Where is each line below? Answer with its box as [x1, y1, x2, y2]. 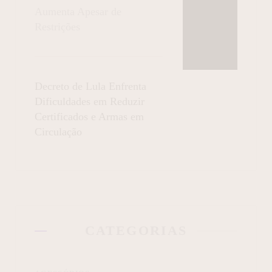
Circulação [35, 125, 82, 138]
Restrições [35, 20, 80, 33]
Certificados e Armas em [35, 110, 144, 123]
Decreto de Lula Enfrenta [35, 80, 146, 92]
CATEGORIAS [84, 222, 188, 238]
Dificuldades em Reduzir [35, 95, 144, 107]
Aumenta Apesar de [35, 5, 121, 18]
